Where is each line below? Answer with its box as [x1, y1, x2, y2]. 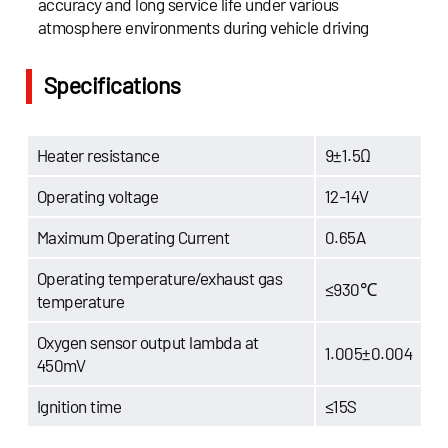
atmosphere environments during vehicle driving [37, 16, 369, 37]
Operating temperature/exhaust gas [36, 267, 283, 288]
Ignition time [36, 395, 122, 416]
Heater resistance [36, 144, 160, 165]
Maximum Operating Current [36, 226, 230, 247]
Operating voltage [36, 185, 159, 206]
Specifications [43, 71, 181, 100]
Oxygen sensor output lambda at [36, 331, 259, 352]
